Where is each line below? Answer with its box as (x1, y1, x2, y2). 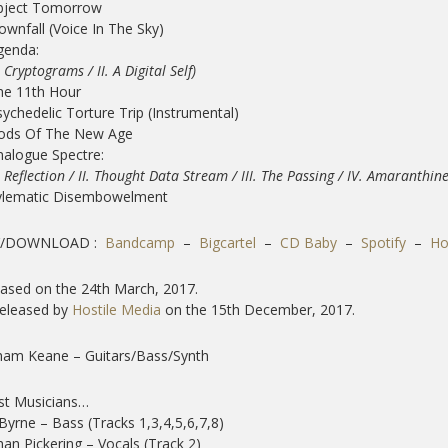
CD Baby (279, 232, 337, 252)
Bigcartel (198, 232, 256, 252)
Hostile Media (71, 299, 161, 319)
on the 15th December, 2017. (160, 299, 355, 319)
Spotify (360, 232, 406, 252)
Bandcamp (104, 232, 175, 252)
